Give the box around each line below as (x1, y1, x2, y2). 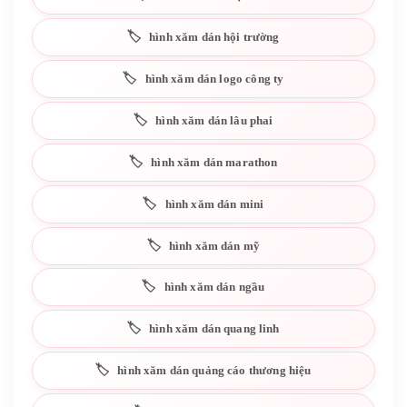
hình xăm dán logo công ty (144, 71, 284, 85)
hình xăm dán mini (164, 196, 264, 211)
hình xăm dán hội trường (149, 30, 280, 45)
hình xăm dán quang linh (149, 322, 280, 336)
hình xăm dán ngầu (164, 280, 265, 294)
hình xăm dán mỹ (168, 238, 261, 253)
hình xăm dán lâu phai (155, 113, 273, 127)
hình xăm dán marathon (151, 154, 278, 169)
